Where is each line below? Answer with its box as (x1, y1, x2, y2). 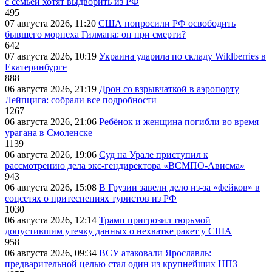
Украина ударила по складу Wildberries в (99, 51, 266, 62)
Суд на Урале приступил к (99, 149, 208, 160)
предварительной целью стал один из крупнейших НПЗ (5, 259, 237, 270)
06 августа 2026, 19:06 (5, 149, 99, 160)
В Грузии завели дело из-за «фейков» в (99, 182, 260, 193)
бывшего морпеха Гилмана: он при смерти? (5, 29, 186, 40)
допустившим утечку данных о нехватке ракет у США (5, 226, 232, 237)
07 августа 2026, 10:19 (5, 51, 99, 62)
